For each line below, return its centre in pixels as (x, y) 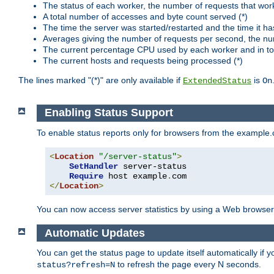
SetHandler (94, 166)
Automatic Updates (94, 233)
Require (86, 176)
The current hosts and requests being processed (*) (143, 61)
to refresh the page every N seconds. (188, 265)
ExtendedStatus (217, 81)
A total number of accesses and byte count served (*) (145, 17)
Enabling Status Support (109, 113)
